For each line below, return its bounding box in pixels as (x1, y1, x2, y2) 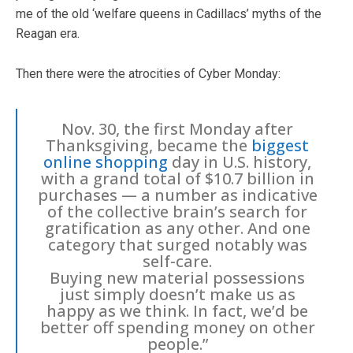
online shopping (43, 150, 168, 173)
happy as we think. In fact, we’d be (46, 299, 308, 321)
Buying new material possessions (50, 266, 305, 288)
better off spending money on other (39, 316, 315, 338)
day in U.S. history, (168, 150, 311, 173)
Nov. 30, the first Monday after (61, 117, 293, 139)
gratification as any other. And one (44, 217, 310, 239)
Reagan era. (16, 25, 80, 41)
